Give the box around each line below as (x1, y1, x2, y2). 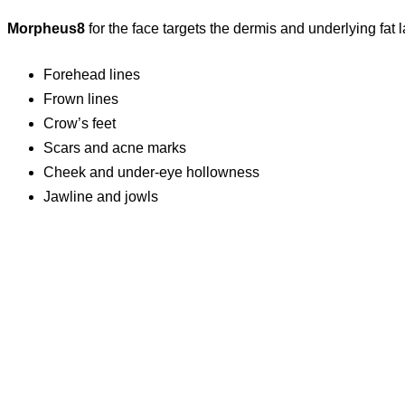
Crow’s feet (43, 115, 116, 131)
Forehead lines (43, 66, 140, 82)
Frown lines (43, 90, 118, 107)
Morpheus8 (7, 20, 85, 36)
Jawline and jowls (43, 188, 158, 204)
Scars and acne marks (43, 139, 186, 155)
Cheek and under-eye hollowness (43, 164, 259, 180)
